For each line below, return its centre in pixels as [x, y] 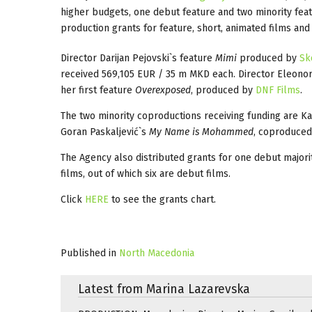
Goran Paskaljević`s [103, 132]
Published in [88, 253]
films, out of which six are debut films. [146, 173]
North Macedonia [157, 253]
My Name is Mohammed [200, 132]
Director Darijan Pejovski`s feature [138, 58]
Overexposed [163, 90]
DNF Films [278, 90]
